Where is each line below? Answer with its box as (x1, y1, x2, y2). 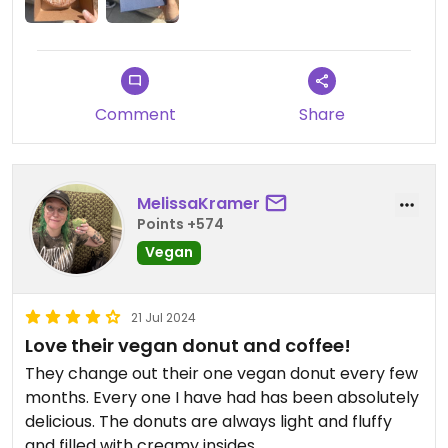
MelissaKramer (137, 192, 260, 216)
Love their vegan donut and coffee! (25, 332, 351, 358)
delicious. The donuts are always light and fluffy (25, 409, 392, 433)
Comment (94, 102, 176, 126)
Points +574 (137, 214, 224, 235)
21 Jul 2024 (131, 308, 196, 326)
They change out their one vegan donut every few (25, 361, 418, 385)
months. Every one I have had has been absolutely (25, 385, 419, 409)
